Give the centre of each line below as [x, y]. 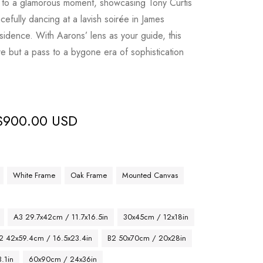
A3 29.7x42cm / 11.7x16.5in [61, 217]
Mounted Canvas [150, 175]
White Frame [34, 175]
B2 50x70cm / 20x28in [147, 238]
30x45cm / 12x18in [156, 217]
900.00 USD [41, 121]
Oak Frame [89, 175]
